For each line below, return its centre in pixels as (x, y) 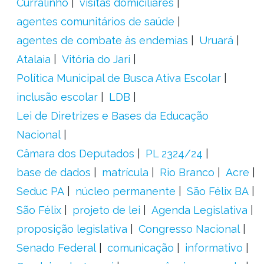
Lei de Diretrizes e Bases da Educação (112, 116)
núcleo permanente (125, 191)
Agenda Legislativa (199, 210)
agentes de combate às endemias (102, 40)
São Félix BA (217, 191)
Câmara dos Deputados (75, 154)
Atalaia (33, 59)
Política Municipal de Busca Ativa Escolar (118, 78)
